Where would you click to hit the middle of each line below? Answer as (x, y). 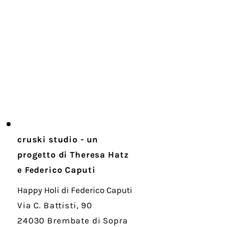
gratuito (81, 62)
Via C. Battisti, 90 (55, 205)
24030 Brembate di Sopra (73, 220)
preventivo (81, 49)
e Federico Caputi (56, 170)
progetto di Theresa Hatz (73, 155)
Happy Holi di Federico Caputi (75, 190)
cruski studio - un (58, 139)
